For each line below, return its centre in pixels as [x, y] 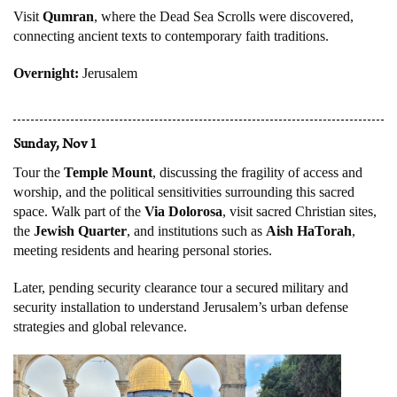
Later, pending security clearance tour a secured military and [181, 288]
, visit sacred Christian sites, [300, 212]
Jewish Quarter [80, 231]
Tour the [39, 173]
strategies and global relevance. [100, 327]
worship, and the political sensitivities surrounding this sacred [184, 192]
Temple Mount [108, 173]
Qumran [68, 17]
